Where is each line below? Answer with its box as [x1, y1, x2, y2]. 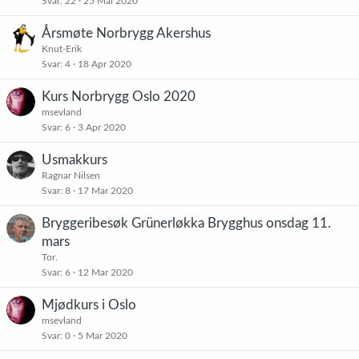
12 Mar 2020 [78, 268, 133, 277]
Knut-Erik [42, 44, 82, 54]
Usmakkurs [42, 153, 107, 167]
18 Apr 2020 [78, 59, 131, 69]
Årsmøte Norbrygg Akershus [42, 26, 211, 40]
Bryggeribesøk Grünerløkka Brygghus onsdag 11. [42, 216, 331, 230]
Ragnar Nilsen [42, 171, 100, 180]
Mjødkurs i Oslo [42, 298, 136, 312]
